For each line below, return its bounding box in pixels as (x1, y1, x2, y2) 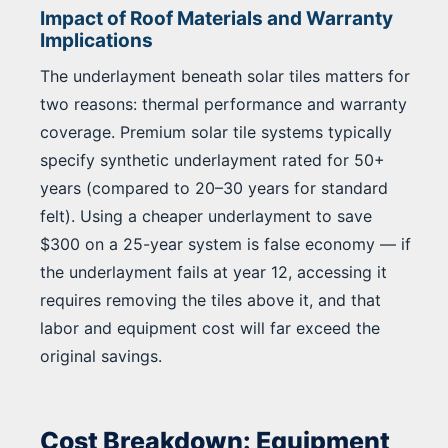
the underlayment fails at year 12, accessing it (40, 262, 387, 283)
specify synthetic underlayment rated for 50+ (40, 150, 385, 171)
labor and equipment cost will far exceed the (40, 318, 380, 339)
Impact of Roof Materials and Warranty (40, 7, 393, 31)
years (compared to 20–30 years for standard (40, 178, 388, 199)
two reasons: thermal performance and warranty (40, 94, 407, 115)
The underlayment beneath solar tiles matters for (40, 66, 410, 87)
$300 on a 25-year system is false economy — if (40, 234, 411, 255)
